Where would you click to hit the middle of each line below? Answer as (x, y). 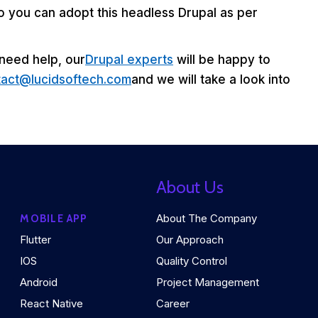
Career (173, 304)
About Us (190, 187)
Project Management (208, 283)
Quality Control (192, 261)
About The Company (207, 219)
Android (39, 283)
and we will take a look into (211, 80)
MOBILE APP (54, 219)
